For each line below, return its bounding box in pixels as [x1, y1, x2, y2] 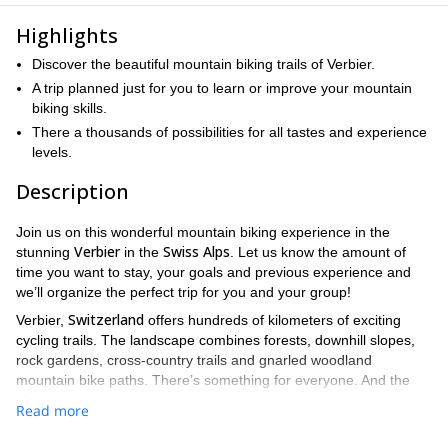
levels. [32, 144, 72, 160]
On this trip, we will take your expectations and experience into [16, 420, 410, 436]
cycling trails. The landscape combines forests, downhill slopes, [16, 332, 415, 348]
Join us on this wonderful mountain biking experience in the [16, 224, 390, 240]
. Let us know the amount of [230, 244, 406, 260]
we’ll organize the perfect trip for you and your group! [16, 284, 351, 300]
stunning [16, 244, 74, 260]
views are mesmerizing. [16, 392, 165, 408]
